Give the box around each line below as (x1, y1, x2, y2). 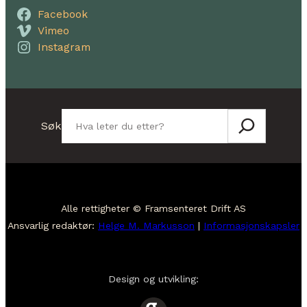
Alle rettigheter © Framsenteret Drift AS (61, 203, 246, 214)
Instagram (37, 40, 90, 54)
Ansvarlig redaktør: (8, 220, 98, 232)
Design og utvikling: (108, 273, 199, 284)
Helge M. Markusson (98, 220, 195, 232)
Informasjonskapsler (204, 220, 299, 232)
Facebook (37, 8, 88, 21)
